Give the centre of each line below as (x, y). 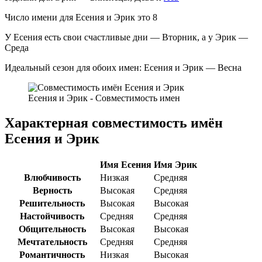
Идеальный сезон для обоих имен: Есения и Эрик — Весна (123, 67)
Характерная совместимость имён (114, 123)
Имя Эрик (175, 165)
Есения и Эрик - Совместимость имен (104, 98)
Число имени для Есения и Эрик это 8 (81, 17)
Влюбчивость (52, 178)
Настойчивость (52, 216)
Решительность (52, 204)
